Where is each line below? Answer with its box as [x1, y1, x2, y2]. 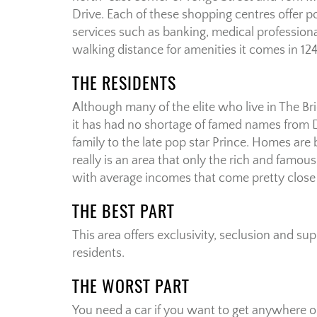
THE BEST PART [72, 200, 175, 223]
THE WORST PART [72, 275, 190, 298]
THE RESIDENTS [72, 71, 176, 95]
